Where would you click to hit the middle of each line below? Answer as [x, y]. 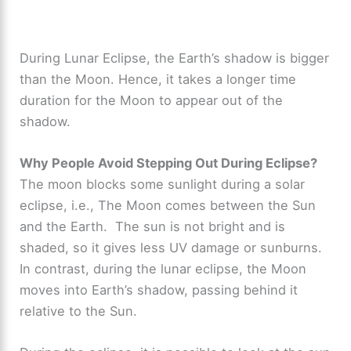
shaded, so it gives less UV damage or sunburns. [171, 248]
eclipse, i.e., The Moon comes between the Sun [168, 206]
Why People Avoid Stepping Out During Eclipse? [169, 163]
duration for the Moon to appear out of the [152, 100]
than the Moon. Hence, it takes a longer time [158, 79]
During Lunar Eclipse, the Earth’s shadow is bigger [175, 58]
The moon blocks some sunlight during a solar [163, 185]
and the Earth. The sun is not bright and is [153, 227]
